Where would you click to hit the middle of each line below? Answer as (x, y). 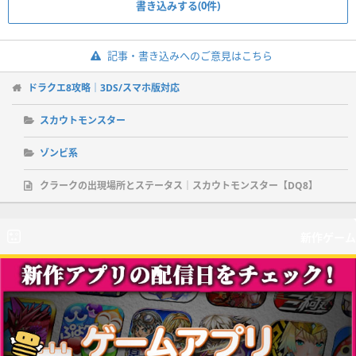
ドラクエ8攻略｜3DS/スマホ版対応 (104, 88)
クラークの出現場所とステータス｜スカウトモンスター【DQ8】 (179, 186)
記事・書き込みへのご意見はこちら (190, 56)
